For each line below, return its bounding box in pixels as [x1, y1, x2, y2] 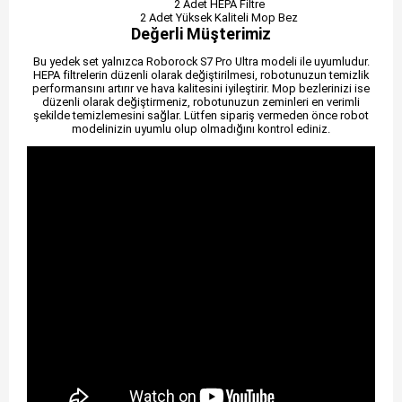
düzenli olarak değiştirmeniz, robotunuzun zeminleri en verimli [42, 94, 360, 109]
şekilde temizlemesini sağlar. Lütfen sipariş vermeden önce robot [33, 108, 369, 122]
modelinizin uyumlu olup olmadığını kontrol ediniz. [72, 121, 330, 135]
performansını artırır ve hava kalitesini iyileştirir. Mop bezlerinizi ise [32, 81, 370, 95]
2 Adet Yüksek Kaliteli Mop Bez [140, 10, 298, 24]
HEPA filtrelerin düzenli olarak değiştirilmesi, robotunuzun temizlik [33, 67, 369, 82]
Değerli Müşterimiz [131, 23, 271, 43]
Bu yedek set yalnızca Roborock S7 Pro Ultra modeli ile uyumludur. [32, 54, 370, 68]
